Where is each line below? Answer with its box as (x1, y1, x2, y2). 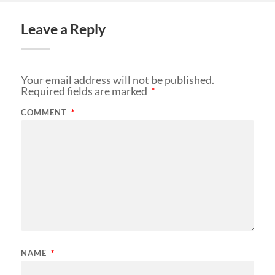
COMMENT (20, 107, 69, 118)
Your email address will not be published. (20, 73, 214, 87)
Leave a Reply (20, 21, 106, 38)
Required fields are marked (20, 84, 149, 98)
